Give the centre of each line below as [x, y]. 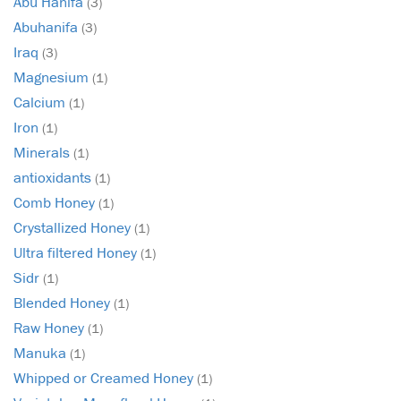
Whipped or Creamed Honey [105, 378]
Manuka [42, 353]
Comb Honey [56, 203]
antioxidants [54, 178]
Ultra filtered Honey [77, 253]
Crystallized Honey [74, 228]
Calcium [41, 102]
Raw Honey [51, 328]
